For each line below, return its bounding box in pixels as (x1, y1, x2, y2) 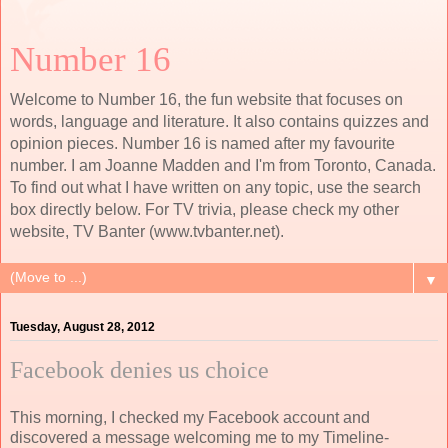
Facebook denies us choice (10, 357, 269, 384)
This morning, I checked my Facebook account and (10, 408, 370, 426)
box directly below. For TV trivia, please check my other (10, 201, 399, 218)
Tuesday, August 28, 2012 (10, 320, 155, 335)
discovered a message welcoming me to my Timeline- (10, 428, 389, 446)
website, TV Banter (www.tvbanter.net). (10, 223, 284, 240)
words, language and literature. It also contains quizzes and (10, 113, 429, 130)
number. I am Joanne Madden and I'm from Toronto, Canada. (10, 157, 436, 174)
